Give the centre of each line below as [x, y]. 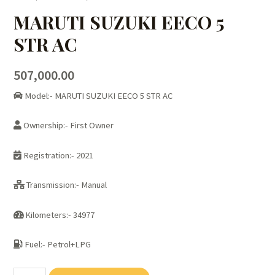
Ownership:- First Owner [68, 126]
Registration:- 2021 [58, 155]
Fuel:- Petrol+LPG [57, 245]
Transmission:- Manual [66, 185]
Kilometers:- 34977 [59, 215]
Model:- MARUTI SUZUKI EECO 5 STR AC [98, 95]
